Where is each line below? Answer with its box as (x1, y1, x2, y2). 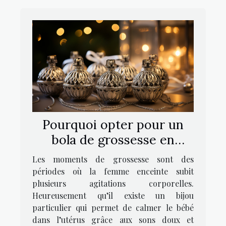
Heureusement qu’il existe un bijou (32, 190, 194, 201)
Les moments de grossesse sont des (32, 153, 194, 164)
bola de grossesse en (51, 131, 175, 148)
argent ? (89, 146, 137, 163)
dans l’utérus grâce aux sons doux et (32, 214, 194, 225)
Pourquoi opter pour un (42, 116, 184, 133)
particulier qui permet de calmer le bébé (32, 202, 194, 213)
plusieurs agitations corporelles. (32, 178, 194, 189)
